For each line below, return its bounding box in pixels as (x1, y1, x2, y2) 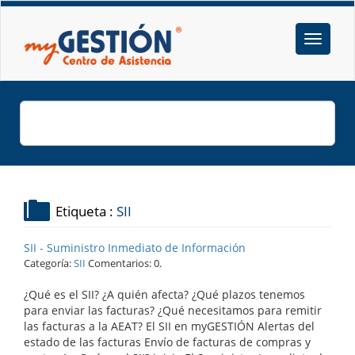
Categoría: (24, 256, 74, 270)
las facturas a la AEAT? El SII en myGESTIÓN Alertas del (24, 319, 315, 334)
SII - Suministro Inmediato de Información (24, 240, 246, 255)
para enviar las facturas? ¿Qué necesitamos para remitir (24, 303, 322, 318)
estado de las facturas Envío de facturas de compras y (24, 334, 311, 349)
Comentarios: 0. (86, 256, 162, 270)
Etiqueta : (55, 202, 116, 220)
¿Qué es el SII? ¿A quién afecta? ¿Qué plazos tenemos (24, 287, 305, 302)
